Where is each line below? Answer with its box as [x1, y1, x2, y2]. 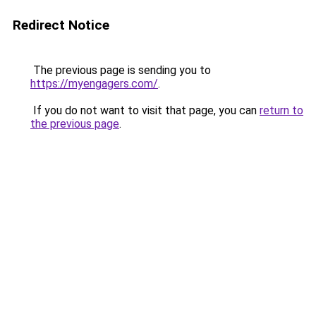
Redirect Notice [13, 17, 109, 33]
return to [260, 104, 303, 117]
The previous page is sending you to [30, 63, 211, 77]
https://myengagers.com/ [30, 77, 158, 90]
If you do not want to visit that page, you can [30, 104, 260, 117]
